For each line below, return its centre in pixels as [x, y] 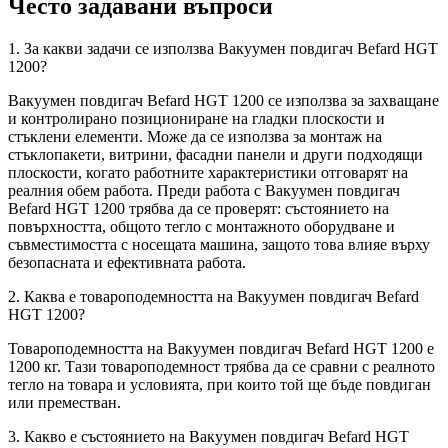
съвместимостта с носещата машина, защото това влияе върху [219, 245]
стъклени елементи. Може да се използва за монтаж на [195, 137]
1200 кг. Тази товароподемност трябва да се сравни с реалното [221, 367]
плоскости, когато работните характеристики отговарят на [208, 173]
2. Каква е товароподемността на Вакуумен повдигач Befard [213, 297]
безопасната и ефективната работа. [127, 263]
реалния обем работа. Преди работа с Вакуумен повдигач [204, 191]
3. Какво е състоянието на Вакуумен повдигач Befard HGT [208, 437]
